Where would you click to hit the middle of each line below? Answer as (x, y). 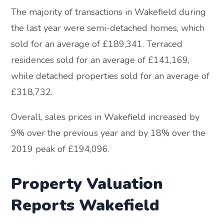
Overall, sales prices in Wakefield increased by (105, 117)
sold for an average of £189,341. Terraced (97, 44)
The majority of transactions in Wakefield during (109, 12)
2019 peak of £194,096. (60, 149)
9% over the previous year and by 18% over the (108, 133)
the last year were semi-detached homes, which (108, 28)
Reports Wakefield (85, 205)
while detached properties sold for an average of (110, 76)
